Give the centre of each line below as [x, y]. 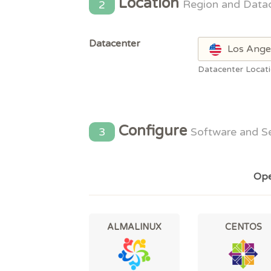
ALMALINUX [134, 227]
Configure [153, 131]
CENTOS [243, 227]
